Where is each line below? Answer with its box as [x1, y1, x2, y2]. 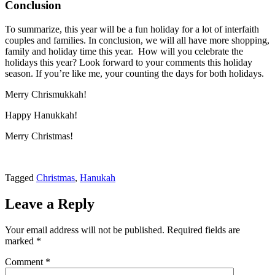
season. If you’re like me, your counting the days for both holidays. [5, 68, 264, 79]
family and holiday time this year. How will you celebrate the [5, 46, 243, 57]
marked [5, 236, 36, 246]
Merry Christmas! [5, 131, 73, 142]
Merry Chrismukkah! [5, 89, 87, 100]
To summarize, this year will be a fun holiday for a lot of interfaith [5, 24, 259, 35]
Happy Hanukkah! [5, 110, 77, 121]
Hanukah [80, 172, 115, 184]
